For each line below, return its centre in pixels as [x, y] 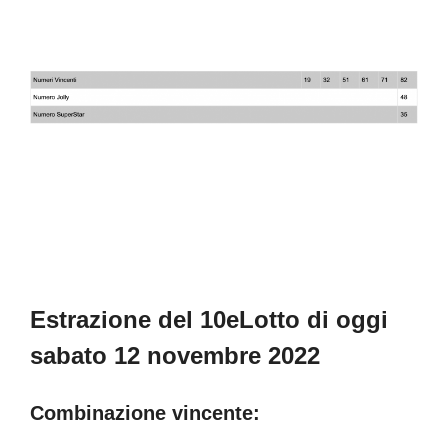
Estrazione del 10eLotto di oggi [209, 320]
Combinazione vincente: [145, 413]
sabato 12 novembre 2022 [175, 356]
